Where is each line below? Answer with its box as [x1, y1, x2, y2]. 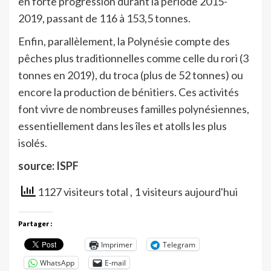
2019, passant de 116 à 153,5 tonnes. [18, 11, 191, 25]
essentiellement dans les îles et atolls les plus [18, 119, 227, 133]
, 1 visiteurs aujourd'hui [130, 185, 238, 199]
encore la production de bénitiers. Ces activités [18, 85, 239, 99]
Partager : [18, 219, 53, 229]
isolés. [18, 136, 47, 150]
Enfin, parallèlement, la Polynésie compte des [18, 34, 230, 48]
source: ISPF [18, 159, 79, 173]
